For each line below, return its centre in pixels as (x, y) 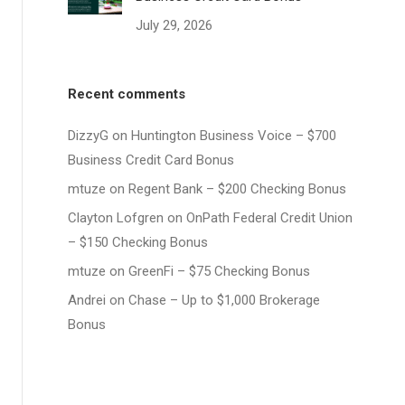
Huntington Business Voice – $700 (234, 136)
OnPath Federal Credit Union (270, 218)
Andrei (87, 300)
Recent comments (127, 94)
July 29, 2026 (174, 25)
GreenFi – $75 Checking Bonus (220, 271)
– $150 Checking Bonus (138, 242)
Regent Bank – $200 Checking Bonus (238, 189)
